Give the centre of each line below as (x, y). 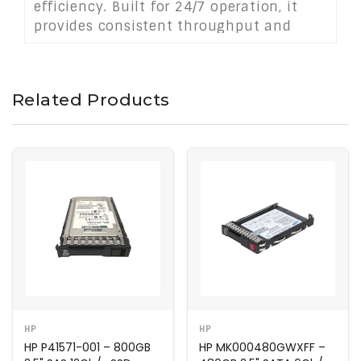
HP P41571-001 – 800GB (87, 347)
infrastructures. (89, 65)
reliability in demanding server (144, 46)
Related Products (91, 99)
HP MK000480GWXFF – (262, 347)
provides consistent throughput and (163, 27)
